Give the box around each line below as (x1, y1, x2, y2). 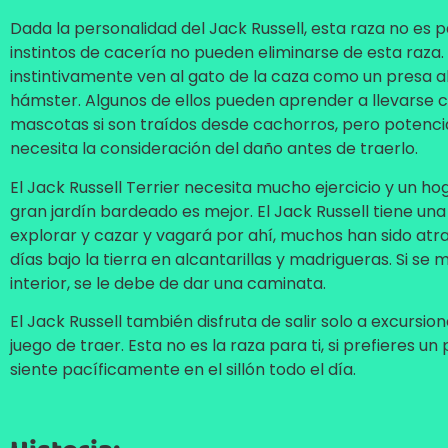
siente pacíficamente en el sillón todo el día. (10, 357, 356, 381)
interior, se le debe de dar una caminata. (10, 271, 326, 295)
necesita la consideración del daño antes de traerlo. (10, 137, 418, 161)
